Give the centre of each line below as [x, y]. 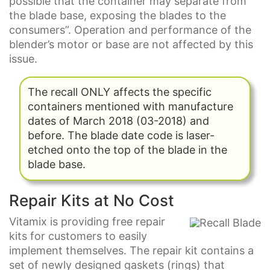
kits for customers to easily [78, 236]
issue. [23, 59]
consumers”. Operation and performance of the [130, 30]
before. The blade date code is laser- [121, 136]
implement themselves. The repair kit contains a [131, 251]
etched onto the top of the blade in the [128, 150]
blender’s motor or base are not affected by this [131, 45]
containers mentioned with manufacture [131, 107]
